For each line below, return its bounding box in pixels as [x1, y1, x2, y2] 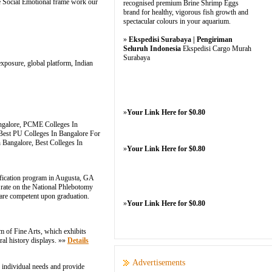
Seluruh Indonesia [123, 44, 181, 53]
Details [67, 236, 89, 245]
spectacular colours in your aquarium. [123, 17, 231, 25]
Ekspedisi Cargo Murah [181, 44, 251, 53]
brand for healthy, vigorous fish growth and [123, 8, 248, 16]
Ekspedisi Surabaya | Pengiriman [129, 35, 233, 44]
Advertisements [132, 258, 185, 267]
